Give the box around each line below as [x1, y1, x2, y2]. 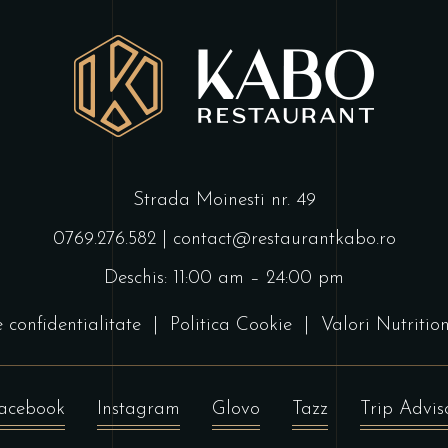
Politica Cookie [169, 316, 292, 336]
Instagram [97, 400, 180, 420]
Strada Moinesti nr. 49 [132, 191, 316, 211]
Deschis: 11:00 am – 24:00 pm [104, 269, 344, 289]
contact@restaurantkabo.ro [172, 230, 396, 250]
